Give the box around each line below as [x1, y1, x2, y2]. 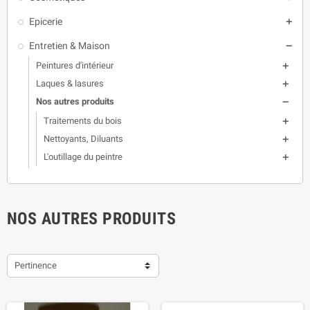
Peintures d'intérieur [36, 60, 113, 71]
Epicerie [29, 16, 62, 27]
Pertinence [15, 260, 57, 271]
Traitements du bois [44, 116, 122, 126]
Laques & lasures [36, 78, 104, 89]
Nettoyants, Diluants [44, 134, 123, 144]
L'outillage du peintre [44, 152, 122, 162]
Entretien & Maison [29, 40, 110, 51]
